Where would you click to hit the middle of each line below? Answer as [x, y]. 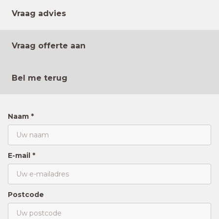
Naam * [21, 116]
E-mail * [22, 155]
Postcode [26, 195]
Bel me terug [40, 78]
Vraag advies [39, 13]
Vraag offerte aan [49, 46]
